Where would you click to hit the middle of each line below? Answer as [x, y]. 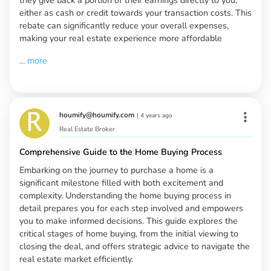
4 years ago [156, 115]
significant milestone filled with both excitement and [121, 183]
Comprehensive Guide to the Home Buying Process [121, 152]
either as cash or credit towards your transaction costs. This [135, 12]
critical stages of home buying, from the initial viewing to [129, 234]
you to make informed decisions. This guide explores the [129, 221]
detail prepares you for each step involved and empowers [131, 208]
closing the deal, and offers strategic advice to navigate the [135, 247]
